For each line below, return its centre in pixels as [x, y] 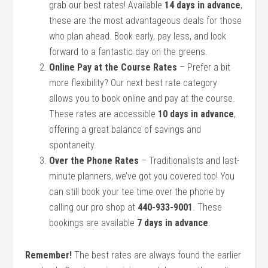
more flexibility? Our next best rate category [133, 83]
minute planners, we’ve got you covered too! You [142, 176]
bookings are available [93, 223]
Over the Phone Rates [94, 160]
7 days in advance [173, 223]
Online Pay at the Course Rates [113, 67]
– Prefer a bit [204, 67]
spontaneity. [73, 145]
